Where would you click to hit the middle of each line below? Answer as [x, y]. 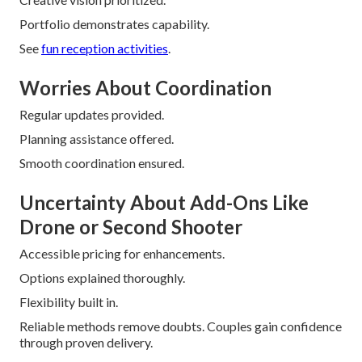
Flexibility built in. [69, 301]
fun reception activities [105, 48]
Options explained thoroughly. [102, 277]
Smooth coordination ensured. [102, 162]
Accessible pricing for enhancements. [122, 253]
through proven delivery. [86, 342]
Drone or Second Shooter [131, 226]
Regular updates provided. [92, 114]
